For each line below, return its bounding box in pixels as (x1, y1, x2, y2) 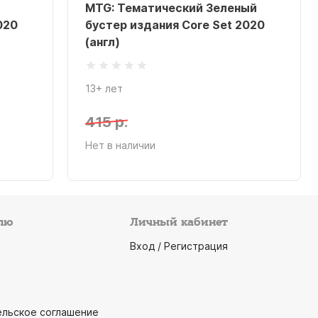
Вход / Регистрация (129, 240, 228, 252)
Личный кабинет (129, 215, 228, 230)
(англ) (85, 35, 121, 49)
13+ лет (85, 82, 124, 94)
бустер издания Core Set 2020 (85, 18, 265, 32)
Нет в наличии (85, 139, 156, 151)
